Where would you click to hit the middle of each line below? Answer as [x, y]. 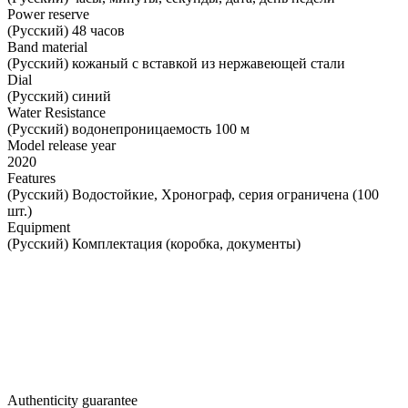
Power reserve [48, 14]
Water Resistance [56, 112]
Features [31, 178]
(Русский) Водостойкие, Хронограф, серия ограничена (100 [193, 194]
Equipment [39, 227]
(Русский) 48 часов [66, 30]
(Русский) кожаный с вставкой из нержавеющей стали [176, 63]
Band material [47, 46]
